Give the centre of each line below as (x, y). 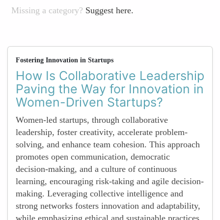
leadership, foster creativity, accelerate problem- (102, 132)
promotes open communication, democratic (93, 157)
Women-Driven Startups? (89, 102)
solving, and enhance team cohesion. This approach (108, 144)
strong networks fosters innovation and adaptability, (108, 206)
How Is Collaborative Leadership (110, 76)
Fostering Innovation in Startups (65, 60)
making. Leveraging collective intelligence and (99, 193)
